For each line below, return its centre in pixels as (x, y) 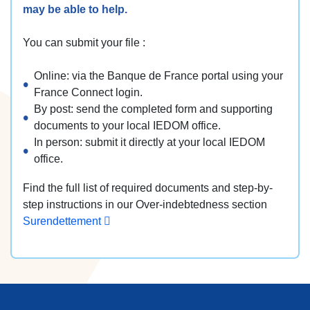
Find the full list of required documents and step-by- (148, 188)
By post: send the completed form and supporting (153, 109)
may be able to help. (75, 9)
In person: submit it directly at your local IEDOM (149, 142)
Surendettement (63, 221)
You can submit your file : (84, 42)
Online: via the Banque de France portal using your (158, 75)
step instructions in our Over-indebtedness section (145, 204)
